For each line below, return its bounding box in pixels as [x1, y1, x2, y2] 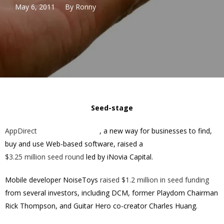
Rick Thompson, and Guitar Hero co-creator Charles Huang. [5, 201, 197, 210]
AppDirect [5, 126, 37, 135]
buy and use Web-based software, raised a [5, 139, 143, 148]
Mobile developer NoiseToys [5, 175, 100, 184]
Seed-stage [91, 103, 133, 112]
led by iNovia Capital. [84, 152, 153, 161]
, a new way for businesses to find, [99, 126, 212, 135]
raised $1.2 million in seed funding [100, 175, 209, 184]
